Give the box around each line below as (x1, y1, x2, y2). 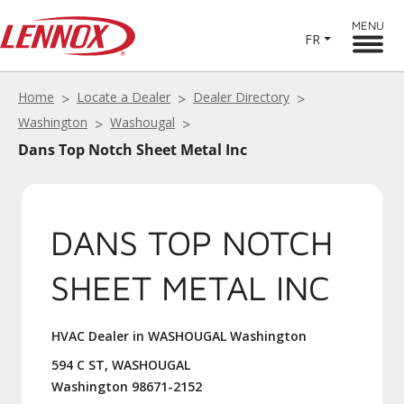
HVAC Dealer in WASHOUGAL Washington (51, 327, 307, 344)
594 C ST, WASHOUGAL (51, 356, 190, 373)
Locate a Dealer (77, 88, 170, 106)
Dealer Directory (193, 88, 289, 106)
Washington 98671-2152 (51, 378, 202, 395)
